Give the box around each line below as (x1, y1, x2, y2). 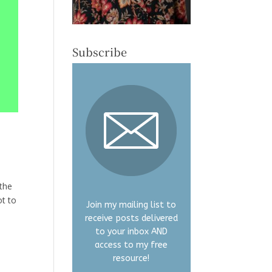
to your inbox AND (95, 226, 168, 237)
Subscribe (72, 44, 127, 60)
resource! (113, 253, 150, 264)
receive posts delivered (84, 213, 178, 224)
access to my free (95, 240, 168, 251)
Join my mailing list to (86, 200, 177, 211)
